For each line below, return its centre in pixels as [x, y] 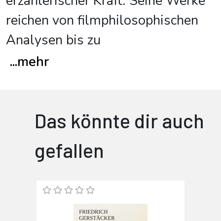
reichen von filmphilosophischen [102, 20]
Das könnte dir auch [119, 120]
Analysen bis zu [53, 40]
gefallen [69, 150]
